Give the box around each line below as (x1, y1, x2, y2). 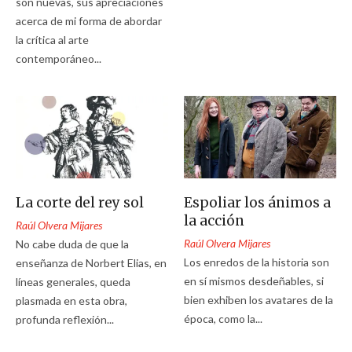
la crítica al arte (16, 32, 89, 46)
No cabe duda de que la (16, 236, 129, 251)
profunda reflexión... (16, 312, 114, 326)
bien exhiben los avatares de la (184, 292, 334, 306)
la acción (184, 211, 245, 229)
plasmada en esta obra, (16, 293, 127, 307)
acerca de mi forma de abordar (16, 13, 162, 27)
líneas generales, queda (16, 274, 130, 288)
